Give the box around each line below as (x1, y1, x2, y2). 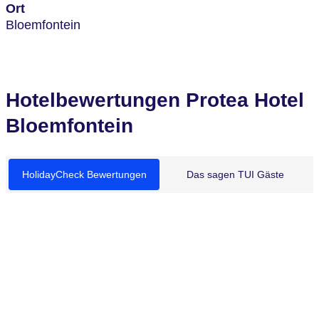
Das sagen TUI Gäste (186, 169, 284, 181)
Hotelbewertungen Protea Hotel (6, 89, 304, 112)
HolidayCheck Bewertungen (21, 169, 147, 181)
